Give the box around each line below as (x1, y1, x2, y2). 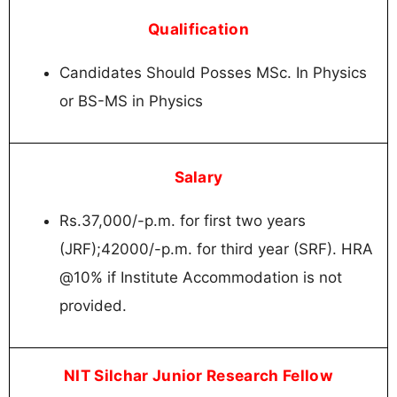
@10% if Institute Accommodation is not (59, 269, 342, 287)
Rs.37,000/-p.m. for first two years (59, 212, 306, 230)
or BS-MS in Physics (59, 92, 203, 111)
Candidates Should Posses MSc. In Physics (59, 64, 367, 82)
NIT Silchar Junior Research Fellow (64, 365, 333, 385)
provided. (59, 297, 127, 315)
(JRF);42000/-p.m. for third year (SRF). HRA (59, 240, 373, 259)
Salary (174, 167, 223, 187)
